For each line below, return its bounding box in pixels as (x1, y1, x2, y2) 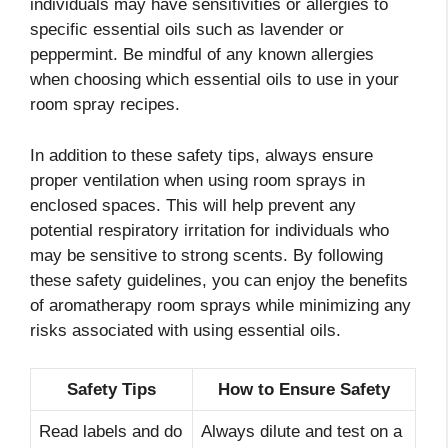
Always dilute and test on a (201, 422, 402, 442)
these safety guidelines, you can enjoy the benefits (30, 270, 408, 290)
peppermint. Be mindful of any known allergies (30, 45, 374, 65)
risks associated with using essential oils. (30, 320, 341, 340)
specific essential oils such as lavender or (30, 20, 344, 40)
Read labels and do (39, 422, 182, 442)
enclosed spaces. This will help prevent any (30, 195, 356, 215)
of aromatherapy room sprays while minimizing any (30, 295, 411, 315)
